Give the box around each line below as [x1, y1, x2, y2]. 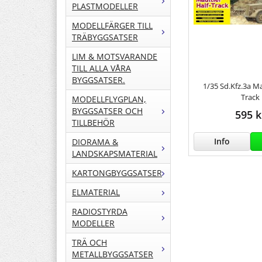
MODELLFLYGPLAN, [72, 94, 146, 105]
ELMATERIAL [72, 187, 120, 198]
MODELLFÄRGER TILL [72, 20, 153, 32]
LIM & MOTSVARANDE [72, 51, 157, 63]
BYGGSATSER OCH [72, 105, 143, 117]
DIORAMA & [72, 136, 118, 148]
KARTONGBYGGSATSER [72, 167, 162, 179]
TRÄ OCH [72, 237, 107, 249]
